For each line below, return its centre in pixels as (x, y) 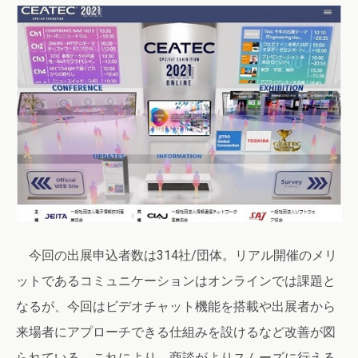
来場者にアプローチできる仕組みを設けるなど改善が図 (176, 332)
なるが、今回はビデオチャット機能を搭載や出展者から (176, 307)
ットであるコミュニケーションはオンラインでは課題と (176, 281)
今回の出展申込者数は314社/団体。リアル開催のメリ (177, 256)
